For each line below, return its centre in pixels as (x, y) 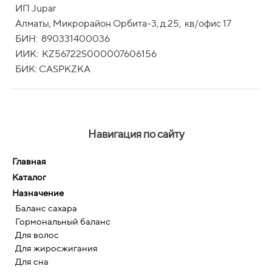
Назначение (38, 192)
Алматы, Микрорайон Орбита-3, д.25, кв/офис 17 (123, 23)
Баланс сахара (46, 208)
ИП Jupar (36, 8)
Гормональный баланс (63, 222)
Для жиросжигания (56, 248)
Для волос (37, 235)
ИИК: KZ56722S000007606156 (86, 53)
